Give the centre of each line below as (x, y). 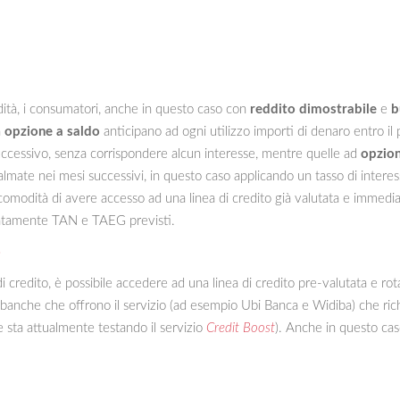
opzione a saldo (52, 131)
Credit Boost (241, 328)
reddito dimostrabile (313, 109)
